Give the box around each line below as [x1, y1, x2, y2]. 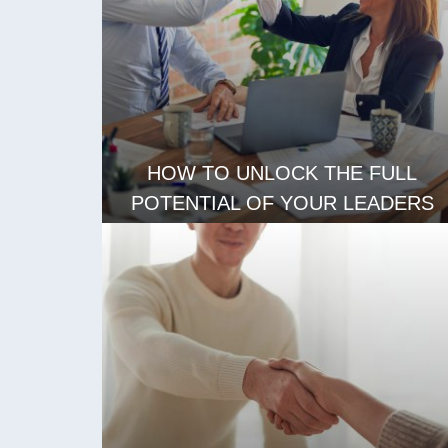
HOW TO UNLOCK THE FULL [147, 162, 417, 184]
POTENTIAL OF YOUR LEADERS [130, 192, 434, 214]
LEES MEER [233, 272, 331, 288]
